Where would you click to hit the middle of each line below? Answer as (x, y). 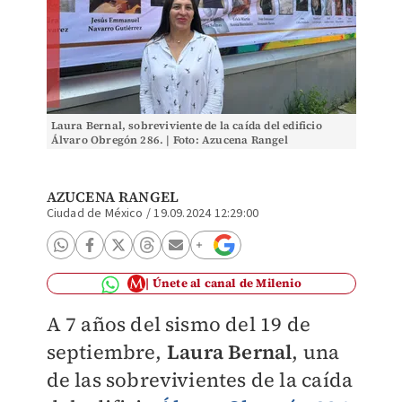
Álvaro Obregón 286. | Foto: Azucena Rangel (169, 140)
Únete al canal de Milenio (227, 283)
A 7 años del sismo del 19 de (179, 324)
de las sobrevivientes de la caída (200, 380)
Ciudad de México (95, 214)
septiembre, (106, 352)
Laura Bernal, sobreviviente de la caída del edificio (186, 126)
